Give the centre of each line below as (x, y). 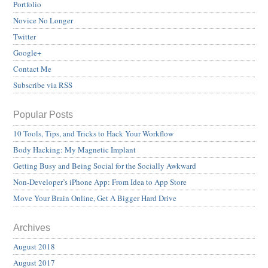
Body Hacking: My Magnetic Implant (74, 150)
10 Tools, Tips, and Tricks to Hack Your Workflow (93, 134)
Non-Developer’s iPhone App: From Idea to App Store (100, 182)
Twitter (25, 37)
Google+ (27, 53)
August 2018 (34, 247)
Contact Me (32, 69)
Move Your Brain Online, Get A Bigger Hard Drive (95, 198)
